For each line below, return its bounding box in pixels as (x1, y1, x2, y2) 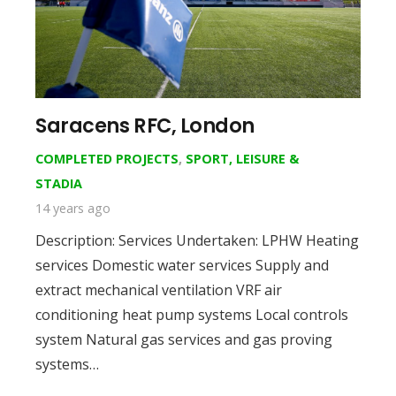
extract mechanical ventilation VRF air (35, 279, 282, 300)
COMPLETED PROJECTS (35, 149, 179, 167)
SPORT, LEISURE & (186, 149, 299, 167)
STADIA (35, 174, 82, 192)
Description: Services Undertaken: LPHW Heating (35, 230, 359, 250)
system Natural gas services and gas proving (35, 329, 332, 349)
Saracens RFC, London (35, 110, 255, 140)
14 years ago (35, 199, 110, 217)
